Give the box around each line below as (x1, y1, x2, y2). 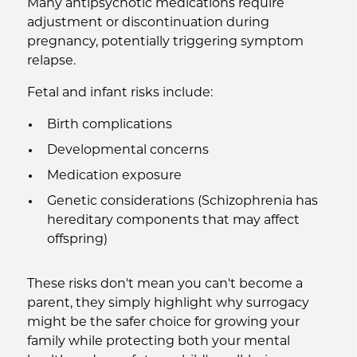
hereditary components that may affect (46, 214, 300, 227)
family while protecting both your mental (26, 335, 290, 348)
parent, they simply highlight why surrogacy (26, 297, 309, 310)
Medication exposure (46, 170, 182, 182)
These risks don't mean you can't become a (26, 278, 303, 291)
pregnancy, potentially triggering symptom (26, 36, 304, 49)
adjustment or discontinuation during (26, 17, 269, 29)
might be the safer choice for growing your (26, 316, 300, 329)
